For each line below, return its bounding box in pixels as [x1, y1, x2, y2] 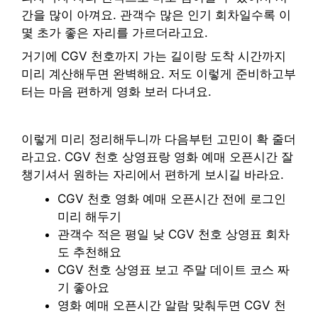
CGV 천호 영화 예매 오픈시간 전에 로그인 [57, 191, 286, 206]
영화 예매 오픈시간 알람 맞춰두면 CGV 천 [57, 297, 286, 312]
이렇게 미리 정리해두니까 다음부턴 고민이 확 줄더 [21, 132, 296, 146]
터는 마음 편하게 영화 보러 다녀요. [21, 84, 212, 99]
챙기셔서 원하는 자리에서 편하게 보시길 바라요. [21, 168, 284, 182]
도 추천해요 [57, 244, 121, 259]
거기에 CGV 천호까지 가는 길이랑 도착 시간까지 [21, 49, 286, 63]
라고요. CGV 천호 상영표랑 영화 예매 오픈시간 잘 [21, 150, 293, 164]
